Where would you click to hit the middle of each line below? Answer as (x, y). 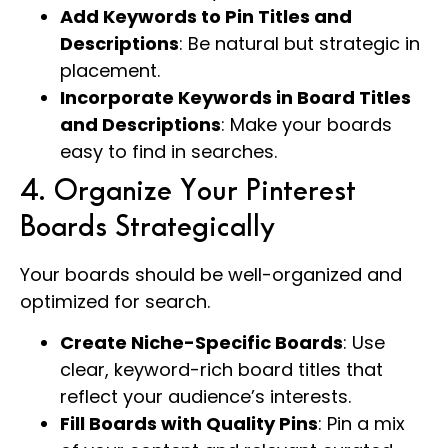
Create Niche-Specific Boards (201, 343)
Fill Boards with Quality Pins (189, 424)
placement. (110, 70)
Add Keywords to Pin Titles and (206, 16)
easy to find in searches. (168, 151)
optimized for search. (115, 301)
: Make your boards (306, 124)
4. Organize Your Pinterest (188, 190)
